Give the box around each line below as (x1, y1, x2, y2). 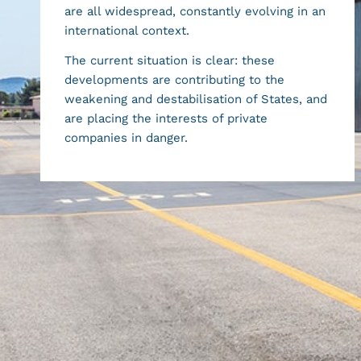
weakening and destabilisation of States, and (64, 91, 327, 106)
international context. (64, 23, 189, 38)
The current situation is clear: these (64, 52, 275, 68)
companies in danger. (64, 130, 188, 145)
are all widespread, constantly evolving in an (64, 3, 326, 19)
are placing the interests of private (64, 110, 268, 126)
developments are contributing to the (64, 72, 284, 87)
